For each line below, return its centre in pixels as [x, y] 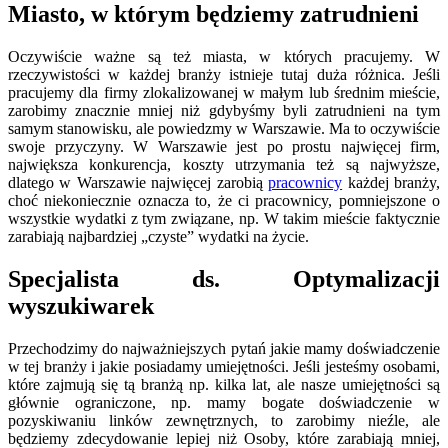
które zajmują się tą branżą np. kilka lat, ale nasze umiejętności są [224, 385]
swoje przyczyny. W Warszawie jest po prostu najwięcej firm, [224, 147]
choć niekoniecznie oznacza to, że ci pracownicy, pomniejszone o [224, 201]
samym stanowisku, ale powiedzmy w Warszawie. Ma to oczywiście [224, 129]
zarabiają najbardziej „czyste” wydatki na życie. [158, 237]
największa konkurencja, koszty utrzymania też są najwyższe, [224, 165]
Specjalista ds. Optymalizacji [224, 279]
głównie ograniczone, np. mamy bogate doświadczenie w [224, 403]
